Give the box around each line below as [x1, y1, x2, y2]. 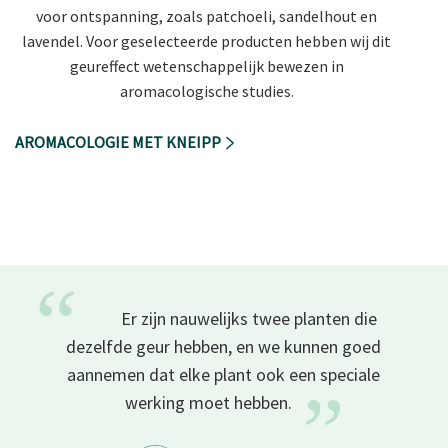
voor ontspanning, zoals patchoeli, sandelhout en [36, 5, 377, 26]
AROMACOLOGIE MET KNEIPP [15, 132, 224, 153]
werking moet [125, 391, 235, 415]
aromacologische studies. [119, 80, 294, 101]
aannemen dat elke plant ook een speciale [67, 363, 381, 387]
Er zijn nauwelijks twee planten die [120, 307, 377, 331]
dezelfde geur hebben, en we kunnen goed [66, 335, 382, 359]
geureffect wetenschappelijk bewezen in [69, 55, 344, 76]
